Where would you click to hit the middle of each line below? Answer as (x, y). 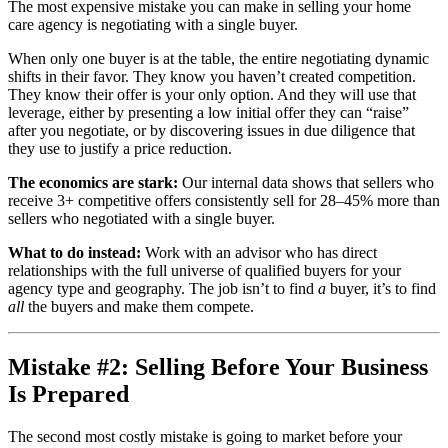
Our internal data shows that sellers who (306, 182)
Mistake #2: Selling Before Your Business (218, 366)
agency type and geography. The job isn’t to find (163, 288)
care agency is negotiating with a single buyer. (153, 24)
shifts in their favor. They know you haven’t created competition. (212, 76)
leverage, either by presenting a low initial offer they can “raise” (208, 112)
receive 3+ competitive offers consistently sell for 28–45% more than (224, 200)
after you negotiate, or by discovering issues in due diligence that (211, 130)
